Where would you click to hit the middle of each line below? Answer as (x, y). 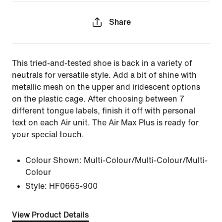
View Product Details (50, 215)
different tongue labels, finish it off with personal (104, 111)
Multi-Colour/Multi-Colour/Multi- (146, 160)
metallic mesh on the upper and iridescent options (106, 87)
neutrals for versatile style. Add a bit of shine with (104, 75)
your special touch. (48, 135)
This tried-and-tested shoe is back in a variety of (102, 63)
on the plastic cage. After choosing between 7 (98, 99)
